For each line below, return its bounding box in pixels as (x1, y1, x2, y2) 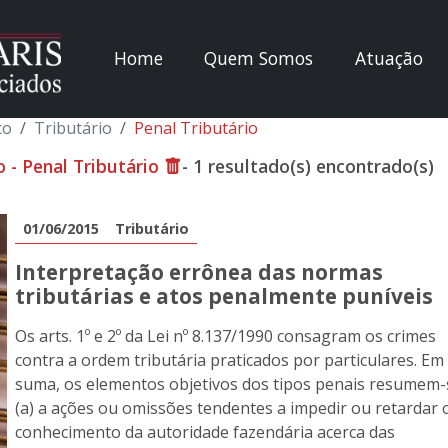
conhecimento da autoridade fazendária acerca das (15, 421, 395, 443)
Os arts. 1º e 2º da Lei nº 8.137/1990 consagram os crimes (15, 325, 436, 347)
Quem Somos (204, 46, 314, 71)
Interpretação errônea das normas (15, 258, 383, 286)
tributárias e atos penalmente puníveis (15, 282, 433, 310)
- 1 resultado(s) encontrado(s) (182, 154, 434, 178)
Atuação (355, 46, 424, 71)
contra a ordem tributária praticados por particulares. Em (15, 349, 444, 371)
